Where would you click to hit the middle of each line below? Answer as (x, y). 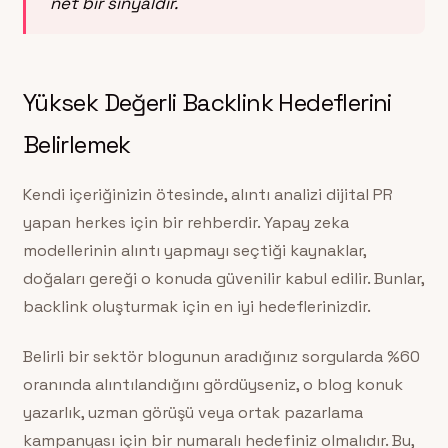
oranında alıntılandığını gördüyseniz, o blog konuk (212, 384)
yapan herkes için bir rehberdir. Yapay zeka (185, 222)
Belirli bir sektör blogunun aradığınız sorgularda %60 (221, 356)
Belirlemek (76, 145)
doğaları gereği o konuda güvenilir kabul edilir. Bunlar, (223, 278)
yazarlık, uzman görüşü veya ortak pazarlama (192, 412)
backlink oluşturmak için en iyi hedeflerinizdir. (196, 306)
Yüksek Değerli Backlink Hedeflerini (207, 103)
